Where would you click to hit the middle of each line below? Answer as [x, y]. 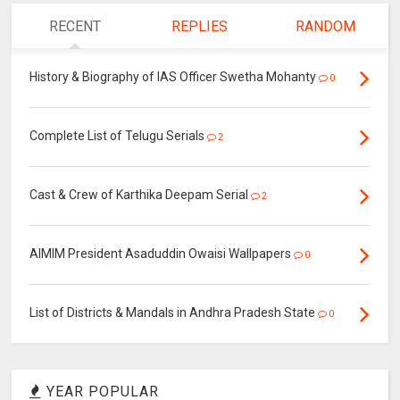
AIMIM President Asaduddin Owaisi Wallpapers [161, 254]
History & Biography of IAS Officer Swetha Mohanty [175, 77]
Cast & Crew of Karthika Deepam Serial [141, 195]
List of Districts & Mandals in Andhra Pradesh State [174, 313]
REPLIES [200, 27]
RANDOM [325, 27]
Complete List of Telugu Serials [119, 136]
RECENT [75, 27]
